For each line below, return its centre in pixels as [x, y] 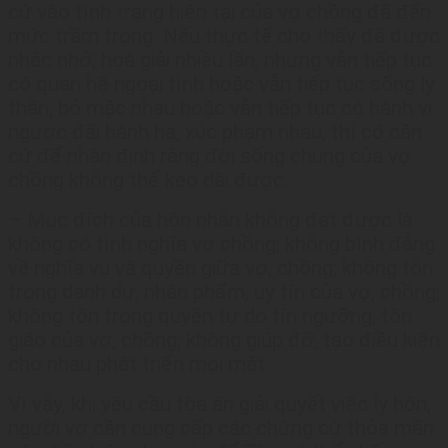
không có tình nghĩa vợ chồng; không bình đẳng [221, 244]
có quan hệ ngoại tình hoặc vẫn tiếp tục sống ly [221, 84]
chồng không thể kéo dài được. [148, 180]
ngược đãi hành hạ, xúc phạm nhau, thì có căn [215, 132]
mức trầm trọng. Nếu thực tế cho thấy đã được [224, 36]
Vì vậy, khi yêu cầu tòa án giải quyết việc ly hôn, [219, 404]
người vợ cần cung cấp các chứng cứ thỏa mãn [221, 428]
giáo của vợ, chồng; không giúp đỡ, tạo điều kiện [224, 340]
